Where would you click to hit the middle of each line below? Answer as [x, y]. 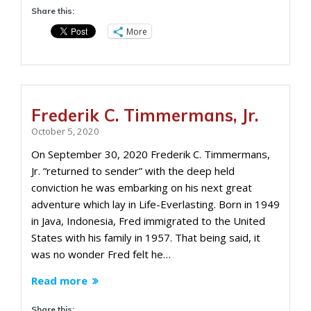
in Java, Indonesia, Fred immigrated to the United [148, 221]
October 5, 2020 [65, 131]
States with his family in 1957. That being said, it [146, 237]
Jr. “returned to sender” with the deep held [133, 171]
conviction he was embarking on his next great [142, 187]
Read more [59, 280]
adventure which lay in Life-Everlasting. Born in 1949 [155, 204]
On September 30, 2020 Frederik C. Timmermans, [151, 154]
